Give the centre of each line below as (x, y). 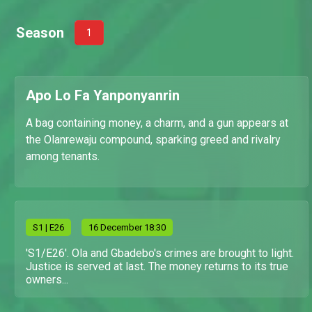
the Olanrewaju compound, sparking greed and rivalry (153, 140)
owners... (47, 280)
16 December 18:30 (127, 227)
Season (40, 33)
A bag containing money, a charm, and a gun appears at (157, 123)
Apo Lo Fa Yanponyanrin (103, 95)
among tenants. (63, 156)
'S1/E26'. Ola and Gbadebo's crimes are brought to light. (160, 253)
